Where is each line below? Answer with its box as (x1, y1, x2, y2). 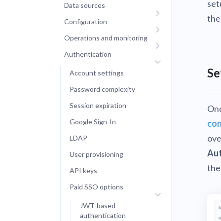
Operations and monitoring (64, 34, 147, 42)
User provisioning (70, 150, 123, 158)
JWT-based (80, 201, 115, 210)
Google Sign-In (70, 117, 116, 126)
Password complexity (70, 85, 135, 93)
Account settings (70, 69, 124, 77)
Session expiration (70, 101, 126, 110)
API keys (70, 166, 97, 175)
